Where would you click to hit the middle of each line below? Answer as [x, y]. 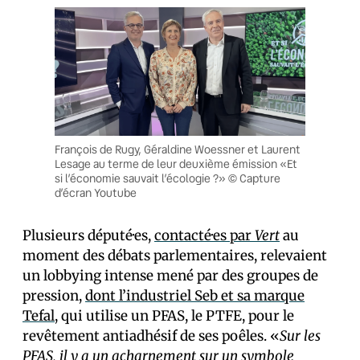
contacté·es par [205, 236]
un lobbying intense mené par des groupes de [170, 276]
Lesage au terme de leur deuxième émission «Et [176, 164]
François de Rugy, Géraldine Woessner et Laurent [178, 150]
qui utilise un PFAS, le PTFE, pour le [176, 316]
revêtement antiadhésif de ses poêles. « [151, 336]
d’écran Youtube [96, 193]
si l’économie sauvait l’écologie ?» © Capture [168, 179]
